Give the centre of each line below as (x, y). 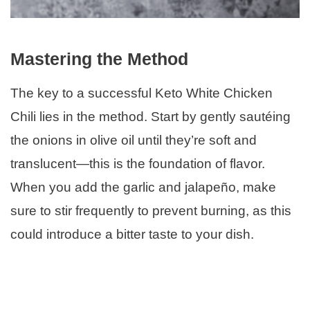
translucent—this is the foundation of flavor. (138, 163)
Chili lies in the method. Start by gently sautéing (151, 116)
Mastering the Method (99, 58)
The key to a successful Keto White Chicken (142, 93)
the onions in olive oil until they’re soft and (134, 140)
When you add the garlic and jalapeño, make (143, 187)
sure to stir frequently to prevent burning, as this (151, 210)
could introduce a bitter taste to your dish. (132, 234)
